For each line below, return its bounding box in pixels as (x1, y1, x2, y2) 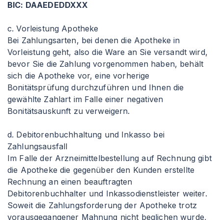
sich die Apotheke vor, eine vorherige (7, 71, 150, 81)
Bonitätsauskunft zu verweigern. (7, 106, 130, 116)
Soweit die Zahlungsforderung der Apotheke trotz (7, 200, 197, 210)
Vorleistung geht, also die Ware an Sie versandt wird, (7, 47, 208, 57)
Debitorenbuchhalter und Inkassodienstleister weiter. (7, 189, 207, 198)
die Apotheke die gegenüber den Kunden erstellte (7, 165, 195, 175)
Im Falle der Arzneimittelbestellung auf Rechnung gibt (7, 153, 212, 163)
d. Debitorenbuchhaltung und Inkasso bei (7, 130, 165, 139)
